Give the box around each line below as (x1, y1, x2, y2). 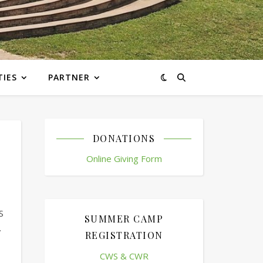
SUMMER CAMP (84, 213, 164, 225)
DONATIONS (92, 132, 156, 144)
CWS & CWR (99, 250, 149, 262)
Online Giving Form (86, 153, 162, 164)
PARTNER (48, 72, 90, 83)
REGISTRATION (85, 229, 163, 241)
